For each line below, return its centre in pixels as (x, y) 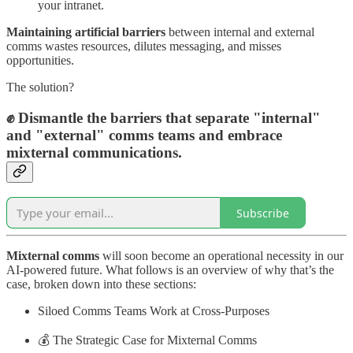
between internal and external (240, 32)
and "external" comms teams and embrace (144, 135)
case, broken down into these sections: (101, 284)
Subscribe (263, 213)
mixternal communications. (94, 152)
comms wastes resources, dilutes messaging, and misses (144, 46)
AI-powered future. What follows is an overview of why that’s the (170, 270)
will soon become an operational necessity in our (221, 256)
